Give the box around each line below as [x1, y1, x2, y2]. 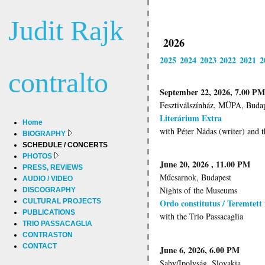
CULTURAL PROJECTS [22, 197, 101, 206]
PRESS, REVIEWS [22, 163, 83, 172]
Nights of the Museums [160, 185, 237, 196]
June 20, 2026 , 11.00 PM [160, 158, 250, 171]
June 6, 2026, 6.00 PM [160, 243, 240, 256]
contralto [8, 67, 108, 99]
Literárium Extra [160, 112, 222, 125]
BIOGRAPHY [22, 130, 66, 138]
